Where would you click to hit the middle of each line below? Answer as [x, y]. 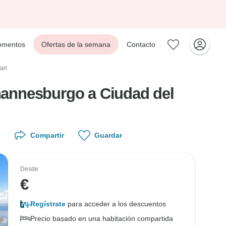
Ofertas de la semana [76, 44]
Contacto [141, 44]
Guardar [108, 135]
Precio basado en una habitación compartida [102, 218]
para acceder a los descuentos [116, 204]
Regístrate [48, 204]
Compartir [47, 135]
